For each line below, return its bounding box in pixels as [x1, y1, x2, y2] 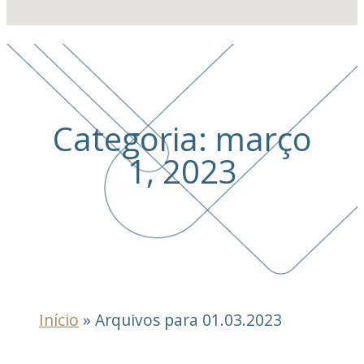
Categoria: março [52, 116, 312, 161]
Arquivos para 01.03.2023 [95, 309, 282, 331]
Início [39, 309, 79, 331]
